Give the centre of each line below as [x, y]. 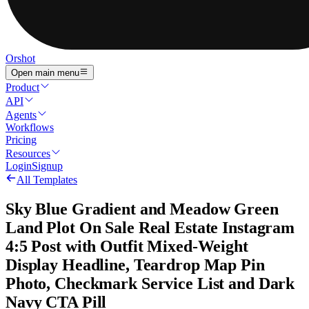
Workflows [30, 128]
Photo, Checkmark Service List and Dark [150, 284]
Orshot [20, 58]
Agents [21, 115]
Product [22, 88]
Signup [47, 166]
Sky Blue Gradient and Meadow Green [142, 209]
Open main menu [45, 73]
